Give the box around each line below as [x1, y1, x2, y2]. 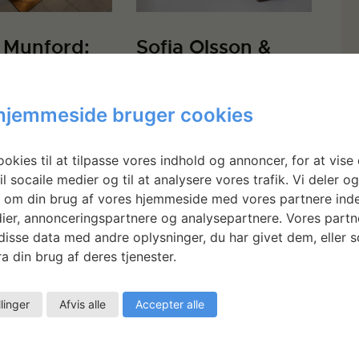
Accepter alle [135, 296, 204, 311]
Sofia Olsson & [136, 34, 272, 59]
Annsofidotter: [136, 83, 273, 107]
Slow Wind [136, 107, 237, 131]
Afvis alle [58, 296, 106, 311]
